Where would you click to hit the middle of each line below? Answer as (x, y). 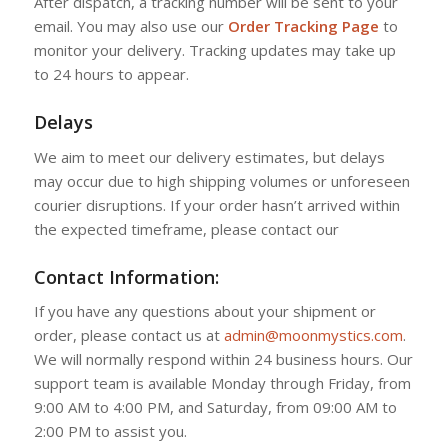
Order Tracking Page (305, 25)
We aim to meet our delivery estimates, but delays (209, 156)
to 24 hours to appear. (111, 73)
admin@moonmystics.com (313, 335)
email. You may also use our (130, 25)
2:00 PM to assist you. (110, 431)
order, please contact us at (128, 335)
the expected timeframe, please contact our (186, 228)
